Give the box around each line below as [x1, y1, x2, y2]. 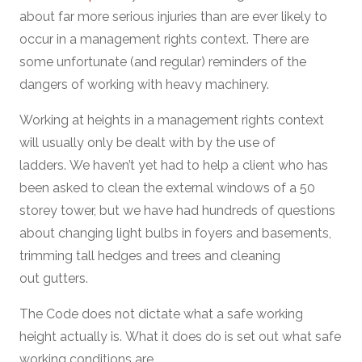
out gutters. [19, 271, 88, 286]
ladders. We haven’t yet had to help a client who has [19, 158, 328, 173]
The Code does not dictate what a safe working [19, 306, 303, 322]
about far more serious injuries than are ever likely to [19, 9, 327, 24]
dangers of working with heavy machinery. [19, 77, 269, 92]
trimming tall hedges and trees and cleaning [19, 248, 280, 263]
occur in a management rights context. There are [19, 32, 309, 47]
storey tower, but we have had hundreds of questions [19, 203, 335, 218]
